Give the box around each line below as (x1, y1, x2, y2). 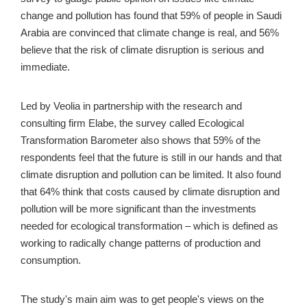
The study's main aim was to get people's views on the (21, 294, 264, 306)
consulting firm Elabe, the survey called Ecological (21, 118, 244, 130)
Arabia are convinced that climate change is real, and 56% (21, 27, 279, 39)
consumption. (21, 255, 81, 267)
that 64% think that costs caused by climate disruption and (21, 186, 280, 198)
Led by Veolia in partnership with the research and (21, 101, 242, 112)
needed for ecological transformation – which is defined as (21, 221, 278, 232)
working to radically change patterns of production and (21, 238, 260, 249)
